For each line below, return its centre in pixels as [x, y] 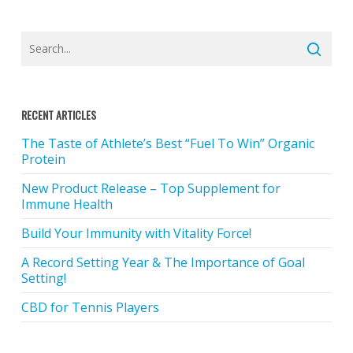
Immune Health [67, 204]
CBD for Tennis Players [90, 307]
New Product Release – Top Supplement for [150, 188]
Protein [43, 159]
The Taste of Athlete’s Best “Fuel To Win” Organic [167, 143]
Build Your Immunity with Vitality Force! [136, 233]
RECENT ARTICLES [58, 115]
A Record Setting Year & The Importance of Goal [163, 262]
